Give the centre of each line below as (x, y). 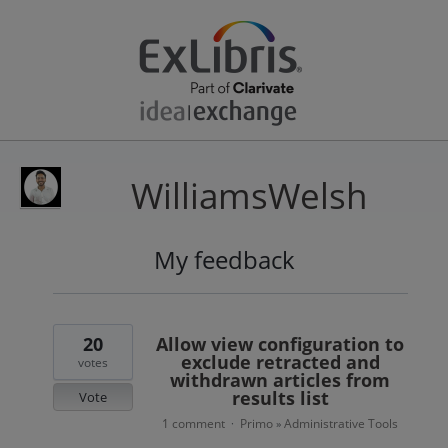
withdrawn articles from (280, 380)
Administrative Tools (341, 423)
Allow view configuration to (280, 344)
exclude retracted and (280, 362)
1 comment (194, 423)
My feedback (224, 259)
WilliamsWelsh (249, 195)
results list (280, 398)
